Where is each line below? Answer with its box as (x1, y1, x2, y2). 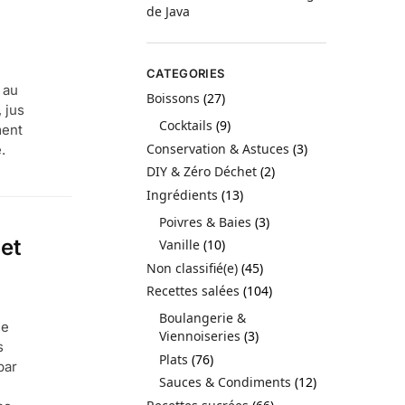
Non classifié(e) (146, 259, 239, 277)
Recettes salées (146, 282, 240, 300)
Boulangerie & (159, 309, 247, 327)
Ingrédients (146, 185, 219, 203)
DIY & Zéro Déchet (146, 163, 258, 181)
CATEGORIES (146, 65, 225, 80)
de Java (146, 2, 191, 20)
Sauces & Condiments (159, 373, 292, 391)
